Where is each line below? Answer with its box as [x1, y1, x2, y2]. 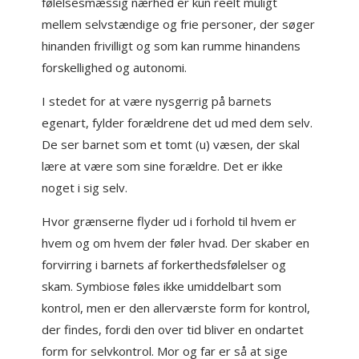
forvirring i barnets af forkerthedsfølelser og [42, 256, 287, 272]
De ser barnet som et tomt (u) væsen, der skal [42, 136, 301, 152]
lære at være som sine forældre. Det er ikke [42, 158, 284, 174]
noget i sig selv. [42, 179, 128, 196]
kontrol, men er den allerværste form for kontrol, [42, 300, 311, 316]
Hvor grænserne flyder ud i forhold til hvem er [42, 213, 297, 229]
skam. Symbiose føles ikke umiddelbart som [42, 278, 282, 294]
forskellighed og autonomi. [42, 59, 188, 75]
